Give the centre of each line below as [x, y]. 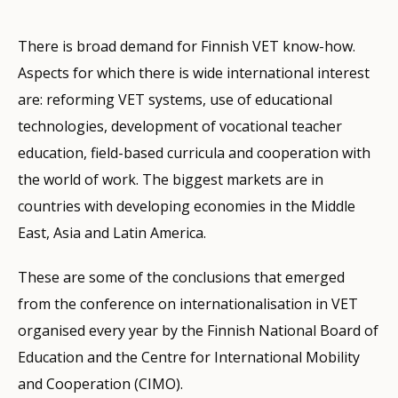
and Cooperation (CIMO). [100, 383]
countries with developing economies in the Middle [187, 206]
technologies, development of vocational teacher [180, 126]
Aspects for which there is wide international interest [194, 72]
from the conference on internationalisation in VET [188, 303]
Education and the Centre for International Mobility [189, 357]
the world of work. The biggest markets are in [171, 179]
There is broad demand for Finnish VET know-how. [187, 46]
